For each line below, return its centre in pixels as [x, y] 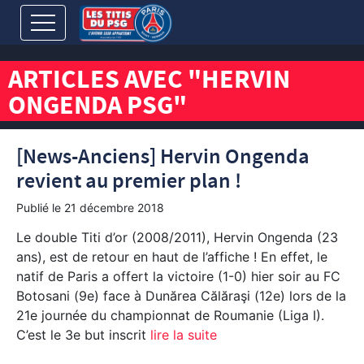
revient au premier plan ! [129, 182]
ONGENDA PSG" [97, 108]
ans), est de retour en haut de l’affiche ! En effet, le [172, 257]
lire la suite [182, 335]
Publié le [40, 208]
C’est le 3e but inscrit [81, 335]
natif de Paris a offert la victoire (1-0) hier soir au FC [178, 276]
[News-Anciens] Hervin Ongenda [163, 157]
